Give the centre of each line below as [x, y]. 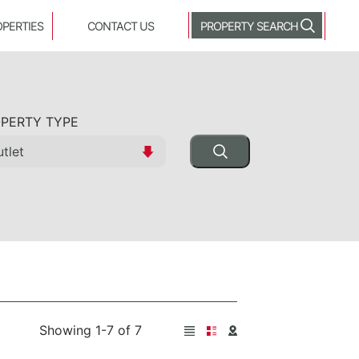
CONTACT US [121, 26]
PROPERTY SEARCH [249, 26]
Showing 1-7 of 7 [91, 330]
